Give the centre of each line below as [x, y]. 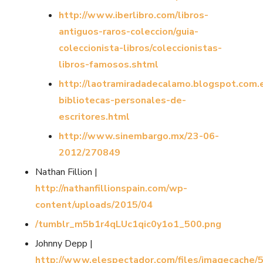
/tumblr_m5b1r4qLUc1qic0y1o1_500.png [128, 225]
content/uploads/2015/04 [94, 205]
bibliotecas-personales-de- [122, 101]
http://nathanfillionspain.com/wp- [111, 189]
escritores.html [94, 117]
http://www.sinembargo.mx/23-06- [139, 136]
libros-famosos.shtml [109, 65]
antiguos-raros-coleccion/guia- [129, 32]
